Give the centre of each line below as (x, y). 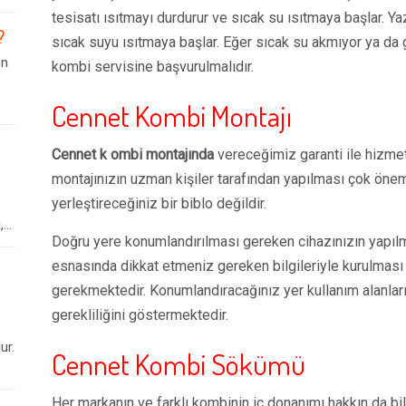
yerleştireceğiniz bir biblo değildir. (159, 203)
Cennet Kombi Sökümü (179, 364)
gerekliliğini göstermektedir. (140, 315)
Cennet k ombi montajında (133, 155)
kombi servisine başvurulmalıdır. (153, 67)
